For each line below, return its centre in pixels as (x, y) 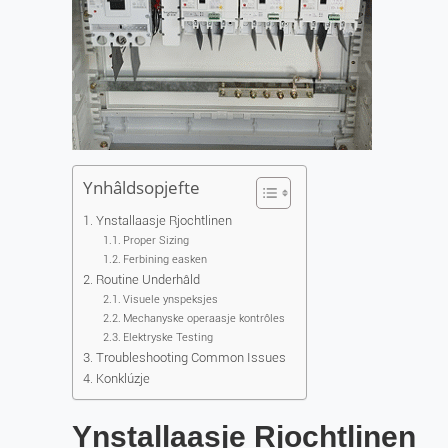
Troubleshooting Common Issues (190, 357)
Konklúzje (122, 378)
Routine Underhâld (147, 279)
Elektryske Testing (168, 337)
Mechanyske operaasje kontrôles (204, 318)
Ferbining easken (165, 259)
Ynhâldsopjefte (141, 187)
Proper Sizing (156, 240)
